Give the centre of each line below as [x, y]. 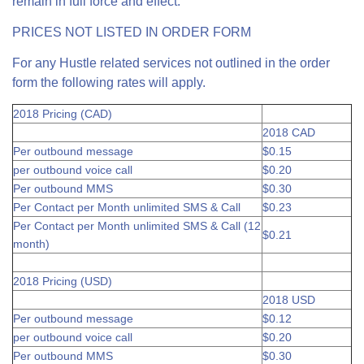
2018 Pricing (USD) [63, 281]
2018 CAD [289, 132]
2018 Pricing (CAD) [63, 114]
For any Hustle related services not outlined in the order [171, 63]
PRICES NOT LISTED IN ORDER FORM [132, 32]
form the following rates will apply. [110, 82]
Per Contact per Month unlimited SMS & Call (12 [137, 226]
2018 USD [289, 300]
